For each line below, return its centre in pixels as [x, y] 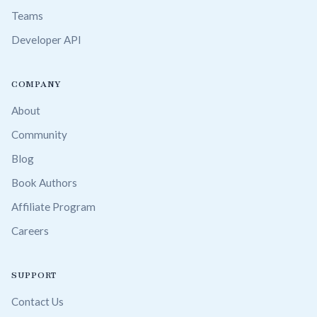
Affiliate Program [53, 206]
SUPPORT [34, 275]
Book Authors [44, 182]
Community [39, 134]
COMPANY [36, 84]
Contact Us [38, 301]
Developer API [46, 39]
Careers [30, 230]
